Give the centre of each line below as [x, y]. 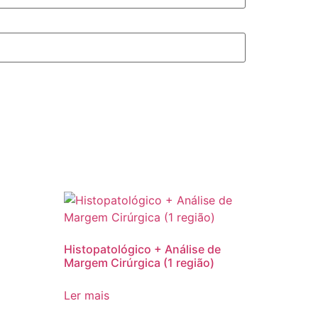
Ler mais [87, 295]
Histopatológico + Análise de [143, 249]
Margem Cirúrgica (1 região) [139, 262]
